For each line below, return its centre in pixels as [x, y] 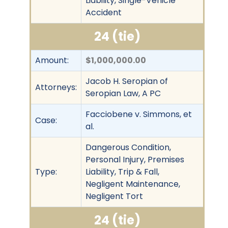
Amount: [52, 60]
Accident [104, 12]
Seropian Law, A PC [123, 93]
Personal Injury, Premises [135, 159]
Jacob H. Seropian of [127, 81]
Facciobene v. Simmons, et [139, 114]
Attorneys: [56, 87]
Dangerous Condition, [128, 147]
